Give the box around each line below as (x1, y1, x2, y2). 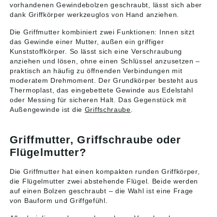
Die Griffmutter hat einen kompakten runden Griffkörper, (10, 168, 200, 175)
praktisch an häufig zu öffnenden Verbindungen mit (10, 67, 183, 75)
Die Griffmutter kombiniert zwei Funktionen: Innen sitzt (10, 28, 195, 36)
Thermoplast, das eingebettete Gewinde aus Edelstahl (10, 86, 193, 94)
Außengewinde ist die (10, 106, 85, 113)
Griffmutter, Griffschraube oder (10, 134, 182, 146)
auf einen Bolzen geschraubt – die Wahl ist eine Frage (10, 187, 194, 195)
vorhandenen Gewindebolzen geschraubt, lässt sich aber (10, 1, 202, 9)
